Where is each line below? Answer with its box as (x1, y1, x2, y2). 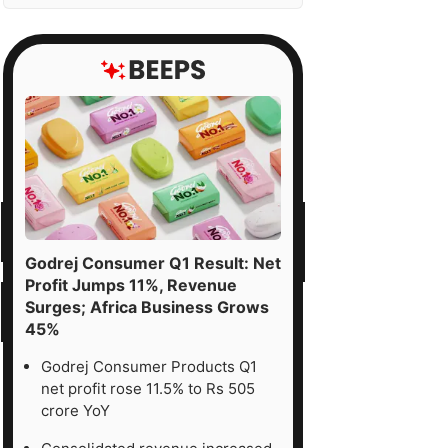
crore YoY (41, 400, 110, 420)
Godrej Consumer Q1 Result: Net (25, 252, 281, 273)
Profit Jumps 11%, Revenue (25, 274, 237, 295)
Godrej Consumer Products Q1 (41, 356, 257, 376)
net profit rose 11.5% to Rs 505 (41, 378, 255, 398)
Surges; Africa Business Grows (25, 296, 269, 317)
